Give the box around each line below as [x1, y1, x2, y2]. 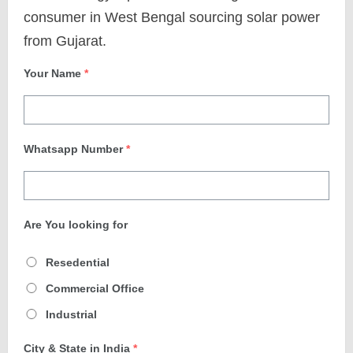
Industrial [46, 308, 97, 321]
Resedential [46, 256, 110, 269]
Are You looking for [24, 218, 128, 231]
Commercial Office [46, 282, 144, 295]
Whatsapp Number [24, 143, 123, 155]
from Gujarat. [24, 33, 106, 49]
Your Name [24, 67, 81, 80]
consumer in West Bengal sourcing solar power [24, 9, 320, 25]
